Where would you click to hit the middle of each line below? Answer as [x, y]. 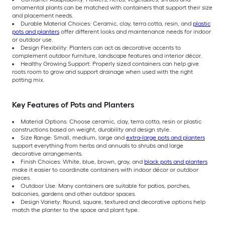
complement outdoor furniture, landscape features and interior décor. [107, 55]
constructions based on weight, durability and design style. [91, 129]
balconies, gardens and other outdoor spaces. [74, 194]
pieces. [22, 178]
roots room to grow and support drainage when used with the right [102, 72]
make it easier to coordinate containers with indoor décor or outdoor [105, 170]
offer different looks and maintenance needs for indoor [135, 31]
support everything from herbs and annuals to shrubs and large [98, 145]
